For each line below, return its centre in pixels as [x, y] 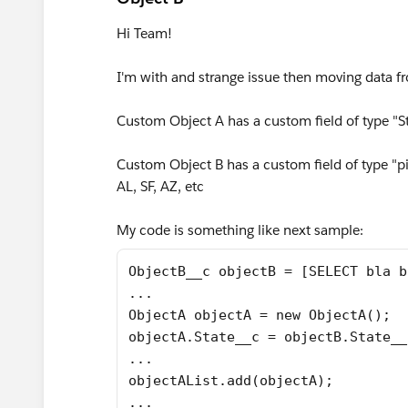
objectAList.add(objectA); [231, 381]
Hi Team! [144, 33]
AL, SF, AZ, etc [160, 186]
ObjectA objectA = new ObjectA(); [260, 315]
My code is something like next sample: [240, 230]
